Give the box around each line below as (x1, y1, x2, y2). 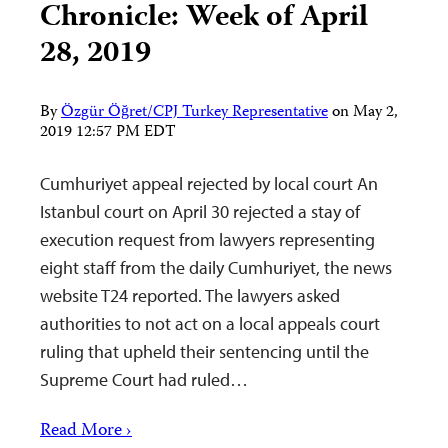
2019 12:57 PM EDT (40, 119, 176, 146)
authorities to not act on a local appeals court (40, 311, 380, 335)
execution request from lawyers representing (40, 227, 375, 251)
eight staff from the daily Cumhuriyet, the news (40, 255, 392, 279)
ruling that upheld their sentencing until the (40, 339, 369, 363)
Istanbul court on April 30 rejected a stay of (40, 199, 360, 223)
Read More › (40, 416, 132, 446)
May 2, (353, 99, 398, 126)
